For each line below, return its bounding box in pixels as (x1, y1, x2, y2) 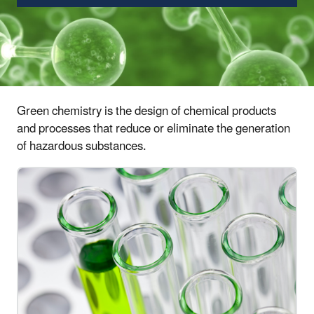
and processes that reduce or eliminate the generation (17, 116, 290, 142)
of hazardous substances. (17, 133, 146, 159)
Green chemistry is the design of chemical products (17, 98, 276, 124)
